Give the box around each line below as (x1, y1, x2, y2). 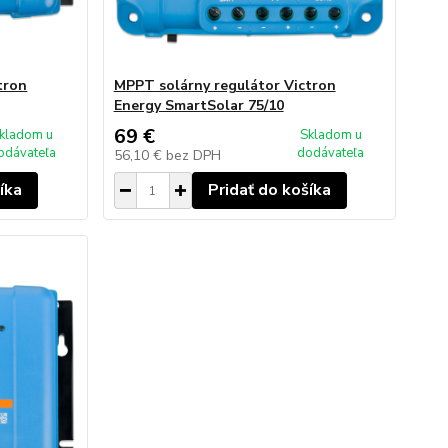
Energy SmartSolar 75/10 (113, 96, 284, 115)
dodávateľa (297, 144, 365, 162)
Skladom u (299, 126, 362, 144)
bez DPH (165, 146, 221, 165)
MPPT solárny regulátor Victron (113, 76, 336, 95)
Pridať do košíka (207, 179, 331, 201)
